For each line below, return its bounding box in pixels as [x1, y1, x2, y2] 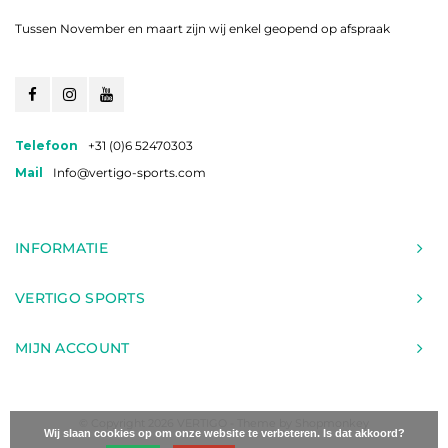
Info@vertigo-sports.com [53, 165, 206, 180]
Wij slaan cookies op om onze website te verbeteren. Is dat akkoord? [43, 427, 405, 439]
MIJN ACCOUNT [15, 339, 130, 357]
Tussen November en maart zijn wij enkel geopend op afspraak [15, 21, 390, 36]
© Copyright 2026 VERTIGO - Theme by [79, 416, 295, 430]
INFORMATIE [15, 239, 108, 257]
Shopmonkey [295, 416, 369, 430]
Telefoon [15, 138, 78, 153]
